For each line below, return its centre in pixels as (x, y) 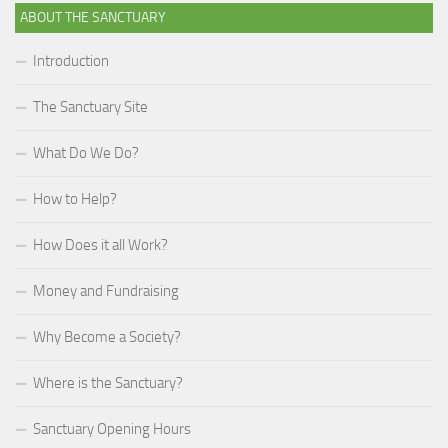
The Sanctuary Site (90, 106)
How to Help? (75, 198)
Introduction (71, 60)
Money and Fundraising (106, 290)
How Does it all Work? (100, 244)
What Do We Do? (86, 152)
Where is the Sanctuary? (108, 382)
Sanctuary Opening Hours (112, 428)
